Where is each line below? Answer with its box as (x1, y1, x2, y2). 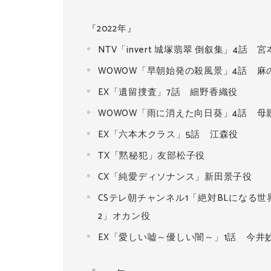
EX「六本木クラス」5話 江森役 (98, 127, 238, 142)
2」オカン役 (98, 209, 151, 224)
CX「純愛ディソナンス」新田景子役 (98, 169, 252, 184)
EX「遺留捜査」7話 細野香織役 (98, 85, 238, 100)
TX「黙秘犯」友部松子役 (98, 148, 205, 163)
